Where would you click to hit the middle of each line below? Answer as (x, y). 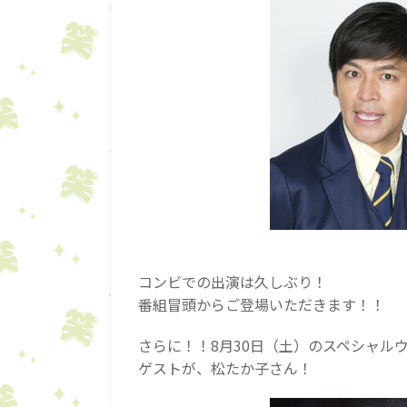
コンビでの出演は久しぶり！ (233, 282)
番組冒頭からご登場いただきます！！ (262, 304)
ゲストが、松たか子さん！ (225, 368)
